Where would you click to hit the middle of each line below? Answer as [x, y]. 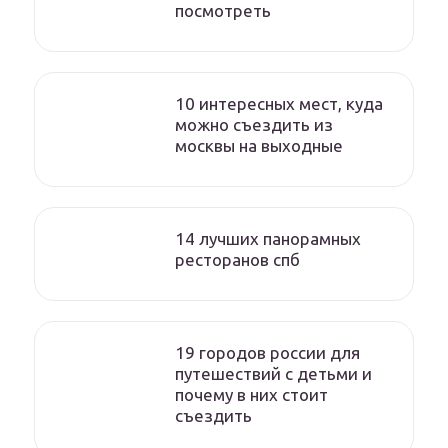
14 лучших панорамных [268, 239]
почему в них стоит [251, 395]
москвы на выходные [259, 146]
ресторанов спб [237, 260]
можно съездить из [254, 125]
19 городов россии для [267, 353]
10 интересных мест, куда [279, 104]
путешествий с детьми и [273, 374]
